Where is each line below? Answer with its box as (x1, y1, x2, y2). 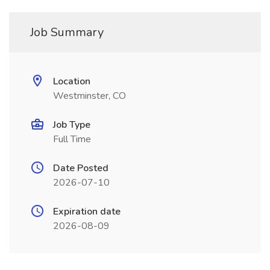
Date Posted (53, 162, 108, 175)
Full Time (53, 133, 91, 146)
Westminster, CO (53, 89, 126, 102)
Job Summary (30, 24, 104, 40)
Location (53, 75, 90, 88)
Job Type (53, 118, 90, 131)
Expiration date (53, 205, 121, 218)
